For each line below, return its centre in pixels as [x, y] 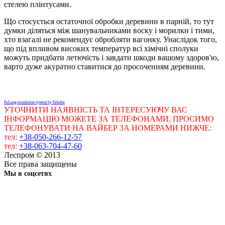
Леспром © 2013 [32, 155]
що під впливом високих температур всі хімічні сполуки [101, 48]
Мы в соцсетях [28, 173]
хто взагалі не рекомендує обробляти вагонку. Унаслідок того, [110, 39]
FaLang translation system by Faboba [34, 102]
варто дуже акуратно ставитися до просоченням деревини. [105, 66]
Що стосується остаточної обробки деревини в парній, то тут [109, 21]
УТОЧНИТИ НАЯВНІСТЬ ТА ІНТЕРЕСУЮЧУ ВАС [96, 109]
